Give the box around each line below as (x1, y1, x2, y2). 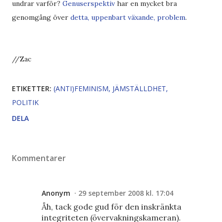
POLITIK (12, 98, 39, 107)
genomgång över (12, 13, 70, 22)
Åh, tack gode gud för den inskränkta (42, 202, 181, 212)
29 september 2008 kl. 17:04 (78, 188, 173, 198)
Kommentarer (12, 153, 66, 164)
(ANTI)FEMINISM (54, 84, 109, 93)
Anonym (42, 188, 70, 198)
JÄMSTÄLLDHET (112, 84, 166, 93)
